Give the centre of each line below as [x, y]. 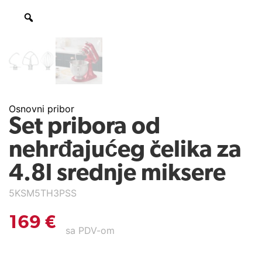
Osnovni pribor [42, 109]
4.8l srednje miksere [117, 174]
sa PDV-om [90, 230]
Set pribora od [85, 127]
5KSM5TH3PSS [43, 193]
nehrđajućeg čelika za [125, 151]
